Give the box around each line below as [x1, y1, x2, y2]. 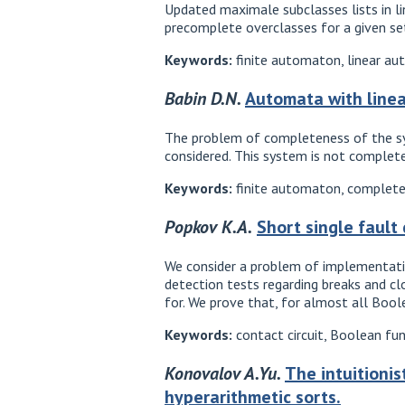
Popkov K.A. [165, 215, 252, 240]
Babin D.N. [165, 87, 241, 111]
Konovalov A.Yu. [165, 362, 281, 386]
